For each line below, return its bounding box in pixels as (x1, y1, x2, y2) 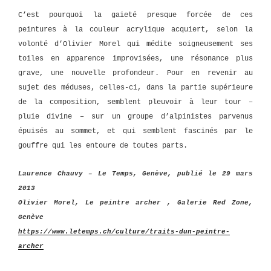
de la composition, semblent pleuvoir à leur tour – (18, 97, 253, 106)
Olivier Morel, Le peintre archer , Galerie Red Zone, (18, 199, 253, 207)
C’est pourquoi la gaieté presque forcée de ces (18, 10, 253, 19)
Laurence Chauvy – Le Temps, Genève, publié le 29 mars (18, 170, 253, 178)
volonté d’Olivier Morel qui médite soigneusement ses (18, 39, 253, 48)
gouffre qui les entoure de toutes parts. (18, 141, 188, 150)
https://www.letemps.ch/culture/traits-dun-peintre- (18, 228, 230, 236)
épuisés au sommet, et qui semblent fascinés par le (18, 126, 253, 135)
